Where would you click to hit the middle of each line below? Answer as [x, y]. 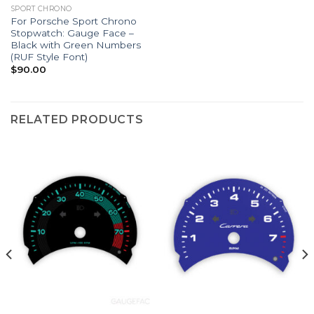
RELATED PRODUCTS [77, 119]
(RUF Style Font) [49, 56]
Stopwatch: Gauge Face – [72, 33]
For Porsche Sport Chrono [73, 21]
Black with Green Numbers [75, 45]
